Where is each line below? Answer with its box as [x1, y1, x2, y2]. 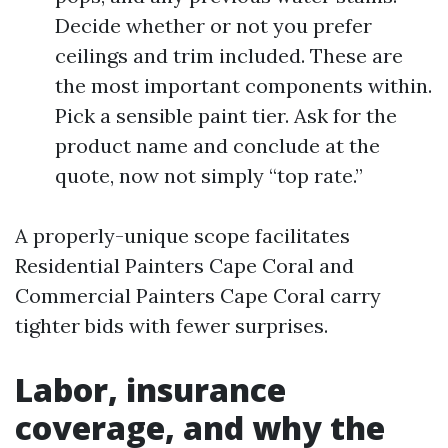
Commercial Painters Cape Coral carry [15, 283, 381, 308]
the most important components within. [55, 73, 432, 98]
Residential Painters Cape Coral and [15, 253, 354, 278]
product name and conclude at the [55, 133, 380, 158]
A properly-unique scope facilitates [15, 223, 350, 248]
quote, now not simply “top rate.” [55, 163, 363, 188]
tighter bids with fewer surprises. [15, 313, 328, 338]
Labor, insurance [15, 368, 286, 411]
